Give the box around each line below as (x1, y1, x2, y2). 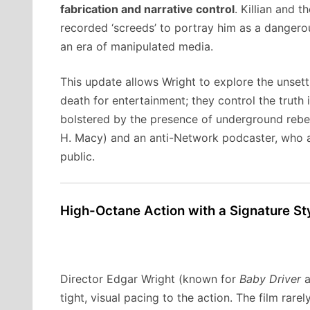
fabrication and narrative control (60, 2, 235, 17)
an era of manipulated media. (60, 39, 213, 54)
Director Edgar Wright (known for (60, 271, 239, 286)
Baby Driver (239, 271, 301, 286)
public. (60, 149, 95, 164)
